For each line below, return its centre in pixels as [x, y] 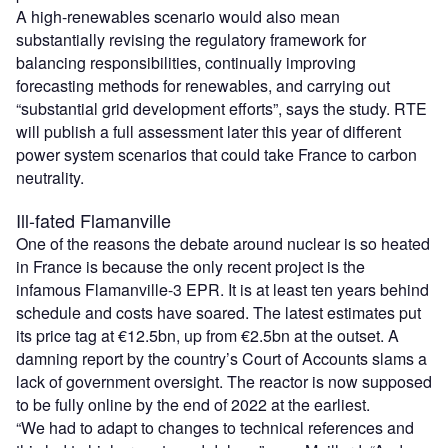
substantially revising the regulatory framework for [191, 39]
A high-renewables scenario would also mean [178, 16]
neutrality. [50, 177]
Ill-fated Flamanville [93, 219]
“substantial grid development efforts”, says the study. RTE [221, 108]
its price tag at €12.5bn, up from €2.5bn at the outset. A [207, 335]
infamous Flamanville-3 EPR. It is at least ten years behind [222, 289]
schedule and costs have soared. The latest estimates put [218, 312]
